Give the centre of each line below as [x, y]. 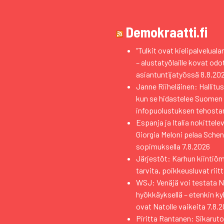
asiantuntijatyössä [167, 74]
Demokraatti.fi [167, 32]
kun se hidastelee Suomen [179, 98]
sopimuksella [158, 146]
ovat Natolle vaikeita [171, 206]
